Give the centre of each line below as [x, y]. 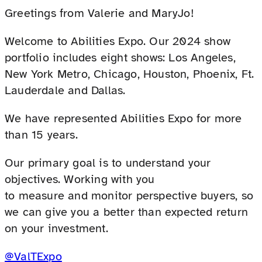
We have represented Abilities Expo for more [123, 118]
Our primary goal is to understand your [108, 163]
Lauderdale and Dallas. [65, 90]
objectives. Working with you [80, 179]
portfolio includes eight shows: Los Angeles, [120, 57]
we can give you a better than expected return [127, 212]
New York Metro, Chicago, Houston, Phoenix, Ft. [130, 74]
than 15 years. [41, 135]
